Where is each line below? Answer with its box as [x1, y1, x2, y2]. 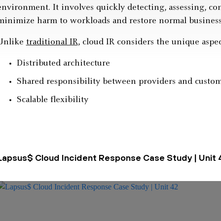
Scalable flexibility [16, 96, 88, 105]
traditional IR [26, 38, 78, 47]
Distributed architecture [16, 59, 110, 69]
